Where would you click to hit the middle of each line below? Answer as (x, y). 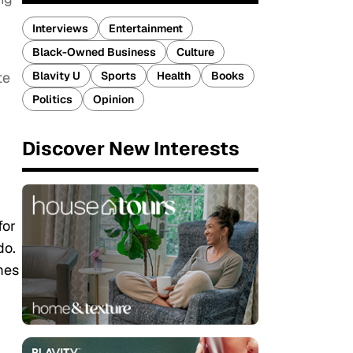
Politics (52, 99)
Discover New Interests (131, 149)
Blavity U (56, 76)
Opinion (113, 99)
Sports (119, 76)
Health (174, 76)
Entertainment (146, 28)
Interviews (60, 28)
